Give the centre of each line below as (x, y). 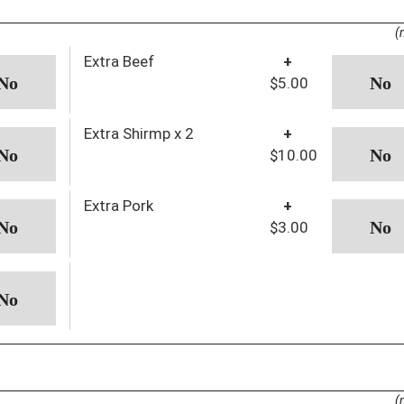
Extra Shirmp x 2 (138, 133)
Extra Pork (118, 205)
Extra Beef (119, 61)
